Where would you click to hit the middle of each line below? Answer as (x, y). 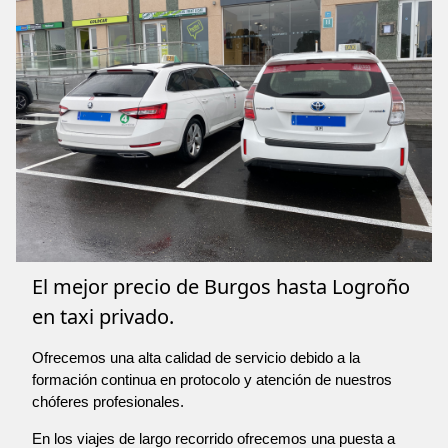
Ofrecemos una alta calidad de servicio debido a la (196, 358)
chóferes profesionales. (108, 402)
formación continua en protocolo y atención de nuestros (212, 380)
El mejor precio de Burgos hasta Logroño (221, 287)
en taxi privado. (103, 317)
